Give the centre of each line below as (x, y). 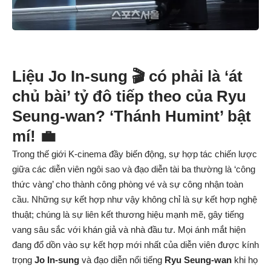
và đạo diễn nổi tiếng (122, 260)
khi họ (245, 260)
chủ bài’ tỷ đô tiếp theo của (114, 96)
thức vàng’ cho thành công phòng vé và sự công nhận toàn (128, 184)
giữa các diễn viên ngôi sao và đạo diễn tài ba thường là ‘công (134, 169)
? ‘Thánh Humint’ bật (173, 116)
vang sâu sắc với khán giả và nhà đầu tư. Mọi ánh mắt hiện (129, 230)
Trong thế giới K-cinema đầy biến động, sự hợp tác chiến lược (135, 154)
